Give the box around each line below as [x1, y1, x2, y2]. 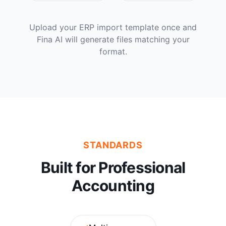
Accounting [72, 177, 154, 195]
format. [99, 46, 127, 57]
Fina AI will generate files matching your [36, 34, 190, 45]
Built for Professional [40, 158, 186, 177]
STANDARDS [83, 140, 143, 151]
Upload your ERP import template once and [29, 22, 197, 33]
